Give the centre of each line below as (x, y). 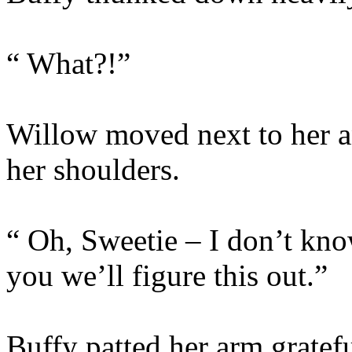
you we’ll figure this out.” (167, 275)
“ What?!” (68, 63)
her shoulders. (93, 169)
